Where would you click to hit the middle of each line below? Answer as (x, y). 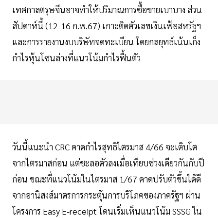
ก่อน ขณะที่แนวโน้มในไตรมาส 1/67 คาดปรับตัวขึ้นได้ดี (107, 179)
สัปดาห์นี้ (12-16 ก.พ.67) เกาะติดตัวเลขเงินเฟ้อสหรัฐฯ (107, 26)
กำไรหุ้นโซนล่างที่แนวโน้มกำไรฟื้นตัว (76, 58)
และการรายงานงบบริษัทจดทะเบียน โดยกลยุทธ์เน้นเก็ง (106, 42)
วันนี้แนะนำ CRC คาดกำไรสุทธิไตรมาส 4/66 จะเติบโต (105, 147)
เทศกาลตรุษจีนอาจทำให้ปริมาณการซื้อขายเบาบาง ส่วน (107, 10)
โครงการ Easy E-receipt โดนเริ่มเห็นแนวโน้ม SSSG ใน (107, 211)
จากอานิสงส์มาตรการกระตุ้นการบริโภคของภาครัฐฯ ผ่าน (106, 195)
